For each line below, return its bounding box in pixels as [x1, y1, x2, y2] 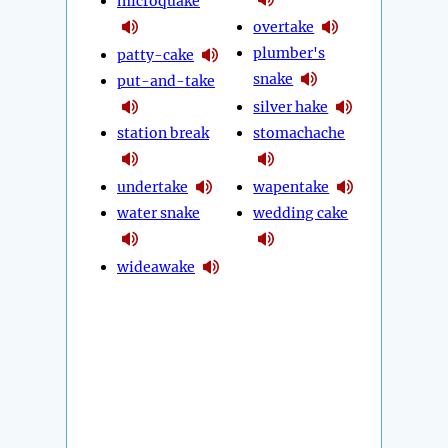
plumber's [253, 44, 326, 63]
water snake [117, 204, 200, 223]
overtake [253, 17, 315, 36]
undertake [117, 177, 188, 196]
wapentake [253, 177, 330, 196]
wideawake [117, 257, 195, 276]
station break [117, 124, 209, 143]
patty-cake [117, 45, 194, 64]
